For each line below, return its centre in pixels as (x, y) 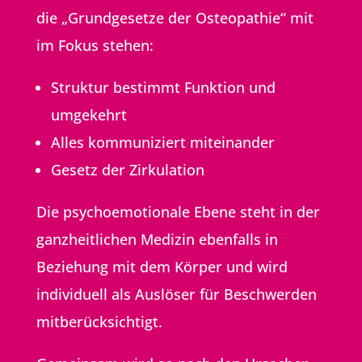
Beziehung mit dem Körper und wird (162, 266)
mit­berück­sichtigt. (99, 321)
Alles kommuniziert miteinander (162, 142)
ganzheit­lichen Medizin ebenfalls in (157, 239)
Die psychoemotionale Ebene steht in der (178, 211)
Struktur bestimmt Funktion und (163, 87)
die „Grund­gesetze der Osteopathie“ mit (175, 17)
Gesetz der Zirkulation (127, 169)
